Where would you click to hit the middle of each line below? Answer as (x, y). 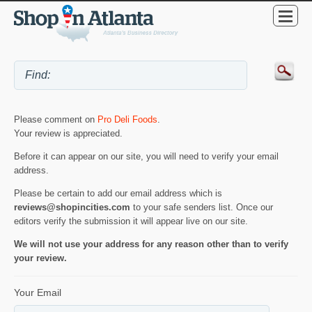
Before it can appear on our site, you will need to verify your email (146, 156)
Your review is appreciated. (68, 134)
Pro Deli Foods (127, 120)
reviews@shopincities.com (72, 207)
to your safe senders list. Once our (202, 207)
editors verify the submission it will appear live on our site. (131, 221)
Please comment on (56, 120)
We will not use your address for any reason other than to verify (151, 244)
